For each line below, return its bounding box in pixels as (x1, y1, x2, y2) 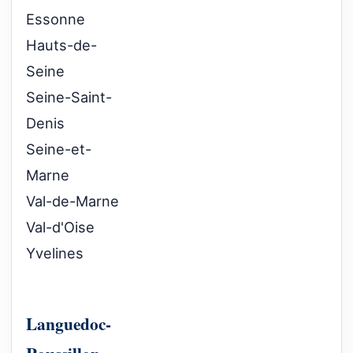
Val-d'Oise (26, 218, 95, 236)
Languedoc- (26, 311, 111, 336)
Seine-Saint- (26, 88, 112, 106)
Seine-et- (26, 140, 91, 158)
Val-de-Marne (26, 192, 119, 210)
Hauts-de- (26, 36, 97, 54)
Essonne (26, 10, 85, 28)
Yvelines (26, 244, 84, 262)
